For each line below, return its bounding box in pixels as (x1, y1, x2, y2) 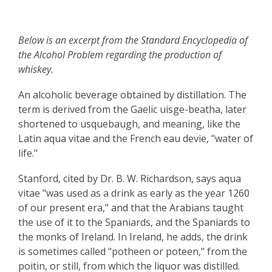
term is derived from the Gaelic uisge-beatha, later (18, 103, 246, 116)
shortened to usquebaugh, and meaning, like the (18, 117, 240, 131)
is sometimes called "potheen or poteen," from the (18, 245, 247, 258)
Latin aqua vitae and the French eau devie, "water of (18, 132, 253, 145)
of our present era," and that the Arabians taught (18, 201, 243, 214)
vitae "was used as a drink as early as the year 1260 (18, 186, 250, 200)
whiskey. (18, 63, 53, 76)
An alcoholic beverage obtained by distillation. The (18, 88, 246, 101)
